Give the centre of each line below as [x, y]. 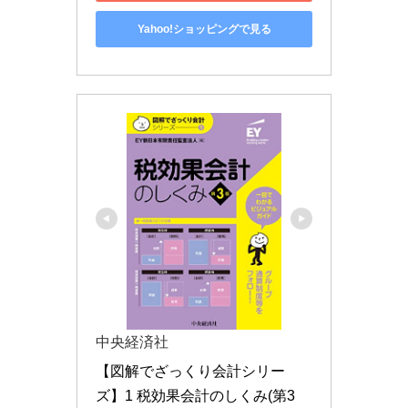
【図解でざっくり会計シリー [190, 371]
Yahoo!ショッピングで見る [204, 29]
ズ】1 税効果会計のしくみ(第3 [195, 396]
